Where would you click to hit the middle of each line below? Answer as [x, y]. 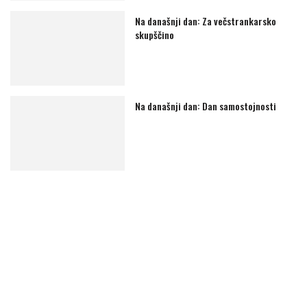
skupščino [155, 35]
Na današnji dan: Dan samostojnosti [206, 106]
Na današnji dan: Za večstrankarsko [206, 21]
